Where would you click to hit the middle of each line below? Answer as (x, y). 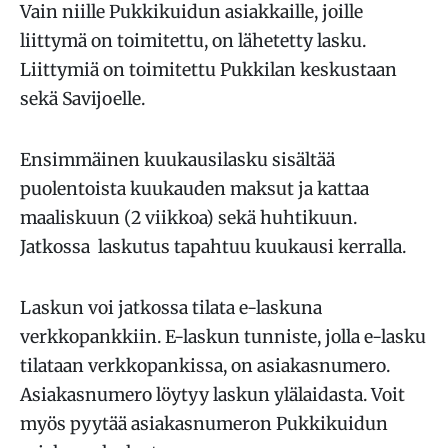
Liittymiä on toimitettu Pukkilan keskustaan (208, 70)
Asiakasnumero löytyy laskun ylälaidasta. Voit (212, 395)
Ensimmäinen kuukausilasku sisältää (177, 160)
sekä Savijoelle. (82, 99)
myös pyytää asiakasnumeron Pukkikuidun (204, 424)
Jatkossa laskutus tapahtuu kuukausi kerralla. (213, 247)
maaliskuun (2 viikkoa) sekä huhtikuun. (188, 218)
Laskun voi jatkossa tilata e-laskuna (171, 308)
